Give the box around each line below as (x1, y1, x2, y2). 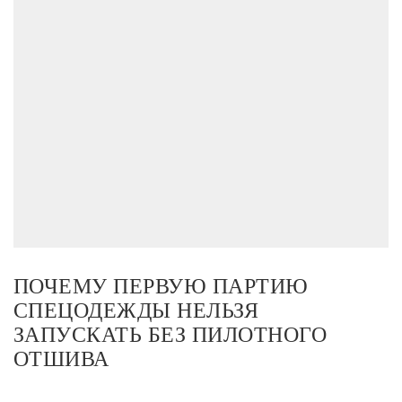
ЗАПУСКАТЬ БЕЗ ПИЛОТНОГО (13, 322, 328, 346)
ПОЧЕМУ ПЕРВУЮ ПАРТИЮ (13, 274, 309, 298)
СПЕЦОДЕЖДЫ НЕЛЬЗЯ (13, 298, 259, 322)
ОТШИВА (13, 346, 109, 371)
